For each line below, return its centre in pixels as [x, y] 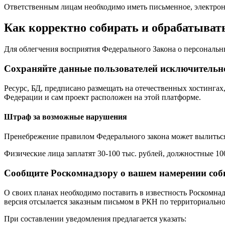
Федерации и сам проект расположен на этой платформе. [102, 97]
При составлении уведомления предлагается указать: [95, 218]
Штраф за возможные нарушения [66, 117]
